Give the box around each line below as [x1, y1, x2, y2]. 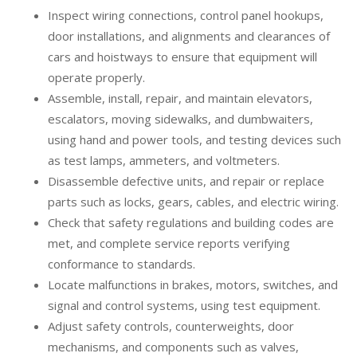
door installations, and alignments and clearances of [48, 28, 330, 45]
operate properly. [48, 69, 145, 86]
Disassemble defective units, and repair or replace [48, 173, 324, 190]
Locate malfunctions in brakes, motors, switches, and [48, 277, 338, 293]
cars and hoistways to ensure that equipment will [48, 49, 317, 65]
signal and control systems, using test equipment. [48, 297, 320, 314]
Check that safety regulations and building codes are [48, 214, 334, 231]
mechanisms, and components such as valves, [48, 339, 299, 355]
